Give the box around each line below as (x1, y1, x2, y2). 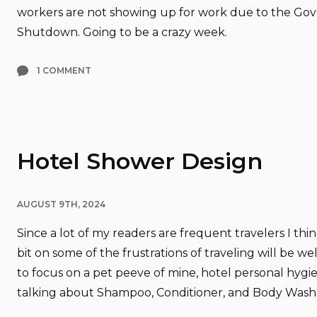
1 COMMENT (37, 65, 91, 76)
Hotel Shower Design (17, 147, 263, 175)
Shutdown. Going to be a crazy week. (17, 25, 227, 39)
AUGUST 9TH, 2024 (17, 199, 105, 209)
